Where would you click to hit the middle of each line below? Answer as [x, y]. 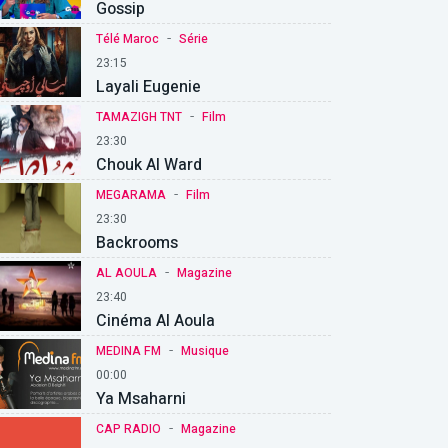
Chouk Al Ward [149, 164]
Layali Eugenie [148, 86]
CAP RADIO [128, 428]
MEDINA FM [128, 350]
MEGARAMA [131, 194]
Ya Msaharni [141, 398]
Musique [205, 350]
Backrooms [137, 242]
